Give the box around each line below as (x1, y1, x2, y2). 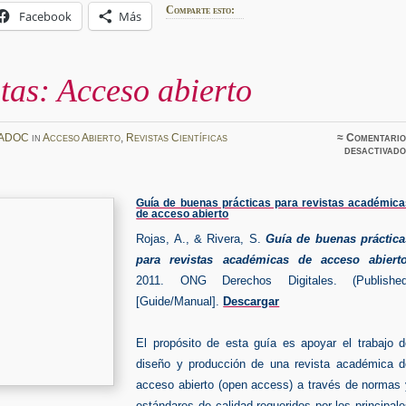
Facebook (19, 7, 72, 24)
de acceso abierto (136, 208, 229, 221)
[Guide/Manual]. (136, 295, 220, 309)
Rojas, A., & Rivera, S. (136, 232, 261, 246)
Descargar (223, 295, 280, 309)
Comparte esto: (166, 3, 236, 16)
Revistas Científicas (125, 131, 227, 145)
